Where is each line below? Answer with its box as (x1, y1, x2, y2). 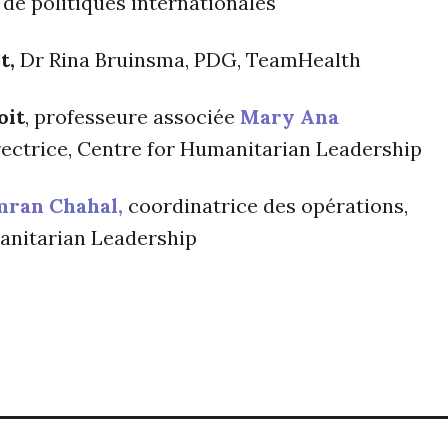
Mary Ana (240, 104, 339, 130)
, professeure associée (25, 104, 240, 130)
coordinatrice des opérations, (123, 193, 408, 219)
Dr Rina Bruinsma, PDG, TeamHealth (20, 47, 361, 73)
